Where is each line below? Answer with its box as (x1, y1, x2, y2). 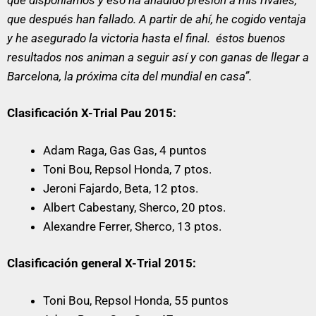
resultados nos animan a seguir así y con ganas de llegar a (7, 49, 309, 64)
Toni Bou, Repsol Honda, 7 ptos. (43, 162, 212, 176)
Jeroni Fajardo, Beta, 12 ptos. (43, 181, 198, 195)
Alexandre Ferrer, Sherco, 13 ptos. (43, 219, 221, 233)
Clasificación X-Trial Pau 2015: (7, 106, 176, 121)
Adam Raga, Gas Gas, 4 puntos (43, 142, 207, 157)
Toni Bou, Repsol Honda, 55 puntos (43, 293, 229, 308)
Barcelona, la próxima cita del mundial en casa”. (7, 68, 252, 83)
